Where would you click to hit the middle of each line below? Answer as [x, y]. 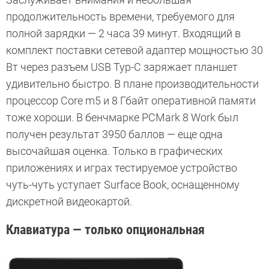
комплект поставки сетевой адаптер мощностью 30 [134, 50]
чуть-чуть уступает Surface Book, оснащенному [123, 185]
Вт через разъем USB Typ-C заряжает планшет [122, 67]
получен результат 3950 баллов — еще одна [114, 134]
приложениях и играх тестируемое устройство [122, 168]
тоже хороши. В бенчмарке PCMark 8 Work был [122, 118]
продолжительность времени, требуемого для [120, 17]
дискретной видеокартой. [69, 202]
